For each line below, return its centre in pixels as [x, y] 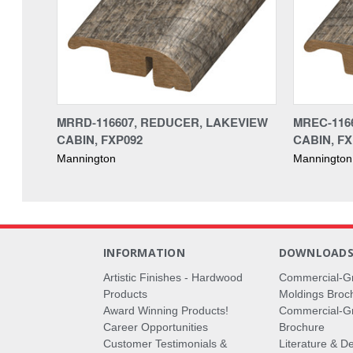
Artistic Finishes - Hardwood [173, 277]
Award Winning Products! [166, 310]
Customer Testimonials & [165, 343]
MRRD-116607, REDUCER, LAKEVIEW [162, 122]
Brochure [301, 327]
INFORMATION [144, 252]
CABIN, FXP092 [100, 139]
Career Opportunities [156, 327]
